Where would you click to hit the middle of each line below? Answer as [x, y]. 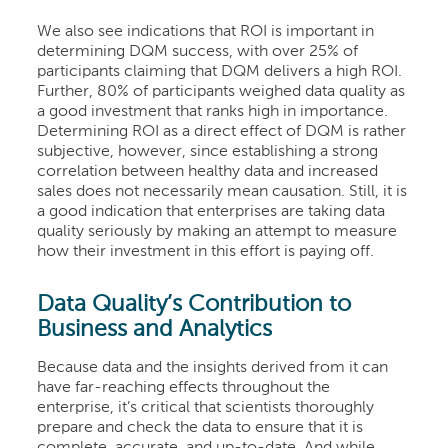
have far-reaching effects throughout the [184, 388]
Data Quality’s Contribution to [194, 305]
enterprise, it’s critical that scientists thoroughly [206, 408]
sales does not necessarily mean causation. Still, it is [222, 192]
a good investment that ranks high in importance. [213, 112]
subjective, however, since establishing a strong [208, 152]
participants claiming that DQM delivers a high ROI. [220, 72]
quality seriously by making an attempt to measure [217, 232]
